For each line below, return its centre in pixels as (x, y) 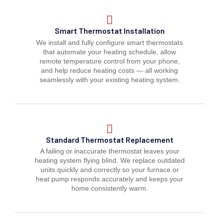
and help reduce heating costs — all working (109, 70)
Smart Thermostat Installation (109, 31)
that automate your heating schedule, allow (109, 52)
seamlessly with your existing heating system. (109, 79)
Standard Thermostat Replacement (109, 139)
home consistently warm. (109, 188)
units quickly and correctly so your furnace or (109, 170)
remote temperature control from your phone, (109, 61)
